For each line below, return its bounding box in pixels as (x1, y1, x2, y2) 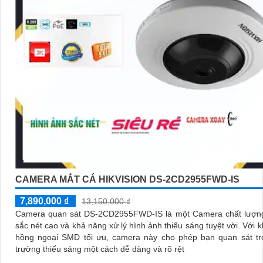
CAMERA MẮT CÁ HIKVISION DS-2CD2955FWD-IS (15, 174, 240, 184)
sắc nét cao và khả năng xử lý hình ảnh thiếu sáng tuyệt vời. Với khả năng (15, 220, 242, 230)
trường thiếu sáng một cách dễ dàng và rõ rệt (15, 244, 184, 254)
